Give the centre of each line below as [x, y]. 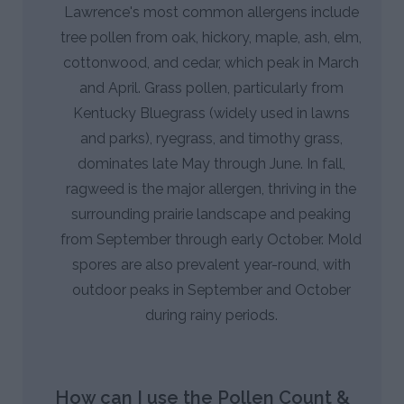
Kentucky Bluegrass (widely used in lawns [211, 113]
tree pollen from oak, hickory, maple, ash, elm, [211, 37]
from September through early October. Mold [211, 239]
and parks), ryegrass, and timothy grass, [211, 138]
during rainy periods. [211, 315]
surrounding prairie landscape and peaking [211, 214]
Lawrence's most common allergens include [211, 12]
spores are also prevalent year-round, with [211, 264]
